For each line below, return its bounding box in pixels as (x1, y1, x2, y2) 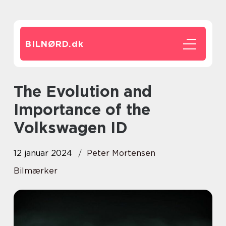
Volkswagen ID (14, 119, 128, 137)
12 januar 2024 (14, 148, 72, 158)
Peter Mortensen (87, 148, 155, 158)
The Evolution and (14, 82, 23, 100)
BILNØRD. (25, 39, 72, 49)
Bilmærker (14, 166, 58, 176)
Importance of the (14, 100, 150, 119)
